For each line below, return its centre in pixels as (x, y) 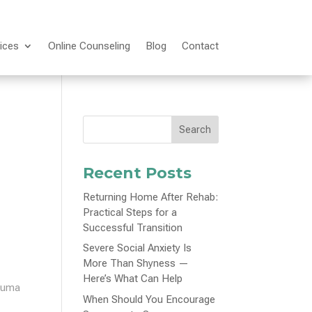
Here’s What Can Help (133, 279)
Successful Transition (133, 227)
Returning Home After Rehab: (151, 197)
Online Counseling (89, 46)
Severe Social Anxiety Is (138, 248)
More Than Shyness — (136, 263)
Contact (200, 46)
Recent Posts (138, 173)
